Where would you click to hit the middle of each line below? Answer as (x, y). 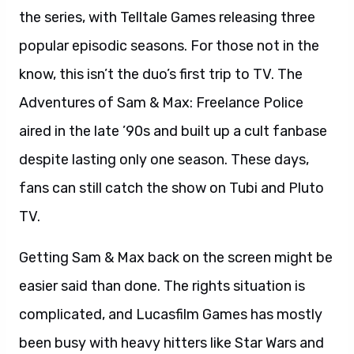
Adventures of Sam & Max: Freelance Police (161, 103)
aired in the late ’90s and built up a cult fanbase (173, 131)
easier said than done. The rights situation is (162, 286)
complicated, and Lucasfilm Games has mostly (171, 314)
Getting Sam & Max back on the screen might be (176, 258)
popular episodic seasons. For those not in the (169, 46)
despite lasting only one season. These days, (164, 160)
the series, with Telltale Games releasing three (167, 17)
